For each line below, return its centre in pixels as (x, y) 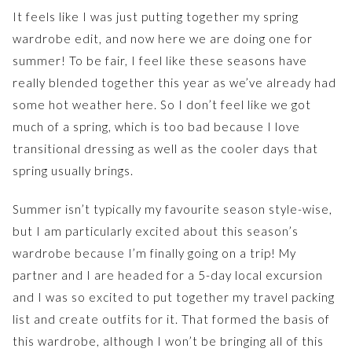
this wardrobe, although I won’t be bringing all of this (168, 341)
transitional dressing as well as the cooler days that (165, 148)
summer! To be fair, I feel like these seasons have (160, 60)
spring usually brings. (73, 170)
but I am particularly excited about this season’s (156, 231)
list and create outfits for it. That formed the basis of (171, 319)
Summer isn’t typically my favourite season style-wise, (172, 209)
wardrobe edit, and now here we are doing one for (163, 38)
